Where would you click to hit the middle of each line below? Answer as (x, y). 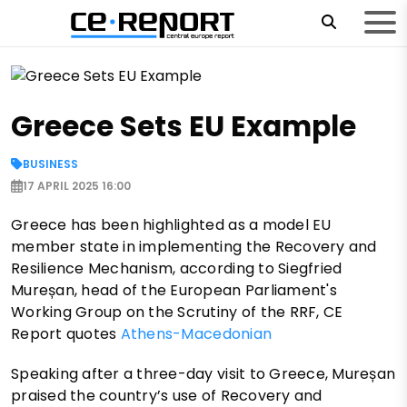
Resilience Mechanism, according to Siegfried (177, 269)
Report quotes (66, 334)
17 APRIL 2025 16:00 (77, 186)
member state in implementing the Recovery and (194, 247)
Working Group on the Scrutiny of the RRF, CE (177, 313)
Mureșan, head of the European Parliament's (174, 291)
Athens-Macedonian (196, 334)
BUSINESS (50, 164)
